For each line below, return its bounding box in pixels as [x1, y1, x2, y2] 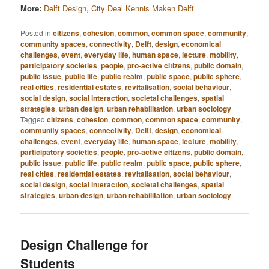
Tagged [20, 113, 46, 124]
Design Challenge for [20, 235, 149, 253]
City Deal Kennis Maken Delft [91, 2, 195, 14]
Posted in [20, 27, 52, 38]
